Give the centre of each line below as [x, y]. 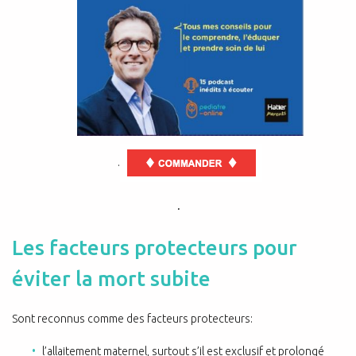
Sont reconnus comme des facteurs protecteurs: [132, 319]
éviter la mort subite [111, 278]
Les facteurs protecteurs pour [155, 247]
